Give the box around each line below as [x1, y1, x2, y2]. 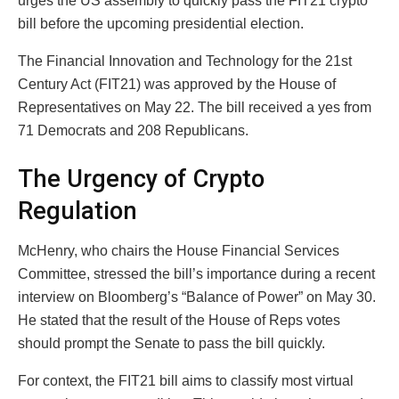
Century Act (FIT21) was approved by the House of [18, 77, 336, 93]
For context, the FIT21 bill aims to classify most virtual [18, 372, 354, 388]
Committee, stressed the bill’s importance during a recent [18, 265, 375, 281]
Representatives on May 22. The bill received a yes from [18, 100, 371, 116]
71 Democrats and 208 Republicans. [18, 123, 248, 139]
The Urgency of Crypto [18, 164, 265, 193]
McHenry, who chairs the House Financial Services [18, 242, 339, 258]
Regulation [18, 196, 137, 225]
